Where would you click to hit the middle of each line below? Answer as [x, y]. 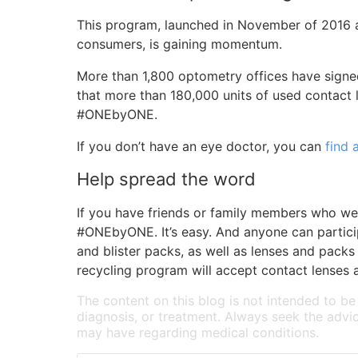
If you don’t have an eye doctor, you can [201, 146]
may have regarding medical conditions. [198, 332]
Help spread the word [166, 179]
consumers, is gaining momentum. [179, 44]
